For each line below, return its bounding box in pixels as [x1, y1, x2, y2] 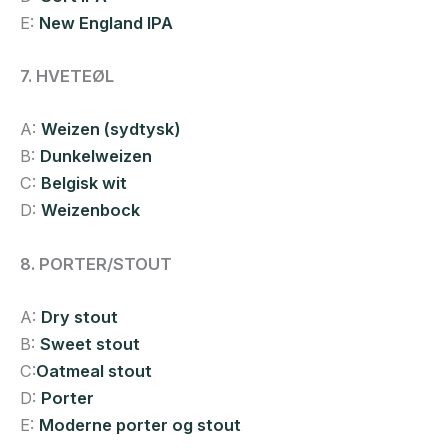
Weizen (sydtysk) [41, 119, 181, 140]
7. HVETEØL [20, 66, 114, 87]
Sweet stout [40, 333, 140, 354]
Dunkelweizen [40, 146, 152, 167]
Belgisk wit [41, 173, 127, 194]
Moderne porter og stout [39, 414, 241, 435]
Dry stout [41, 306, 118, 327]
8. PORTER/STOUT [20, 253, 172, 274]
